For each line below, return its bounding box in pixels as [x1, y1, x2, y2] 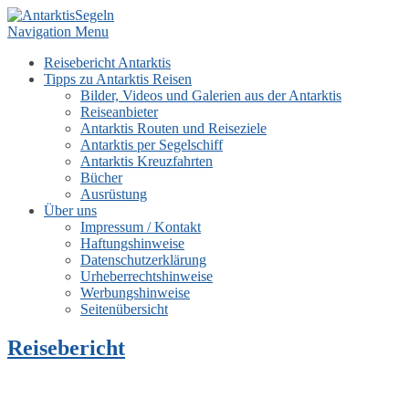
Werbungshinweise [80, 285, 190, 300]
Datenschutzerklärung [80, 252, 206, 267]
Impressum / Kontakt [80, 219, 201, 235]
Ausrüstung [80, 186, 147, 202]
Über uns [44, 203, 97, 218]
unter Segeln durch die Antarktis [7, 378, 210, 394]
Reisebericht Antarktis [44, 55, 171, 70]
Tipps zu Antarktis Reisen [44, 71, 192, 87]
